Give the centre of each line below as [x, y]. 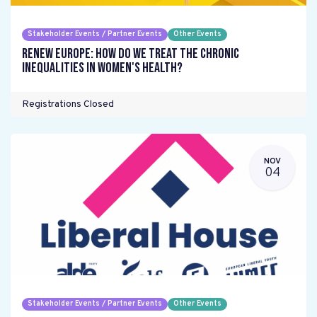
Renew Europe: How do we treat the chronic [131, 54]
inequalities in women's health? [102, 68]
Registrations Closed [68, 104]
